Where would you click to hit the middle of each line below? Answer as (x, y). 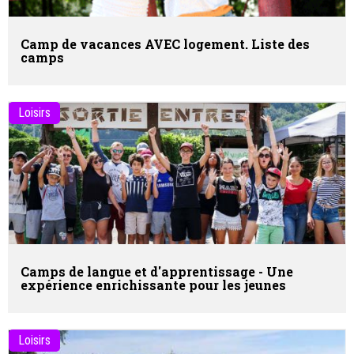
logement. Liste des (245, 44)
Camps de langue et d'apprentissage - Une (157, 272)
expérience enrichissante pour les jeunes (153, 285)
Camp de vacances (83, 44)
